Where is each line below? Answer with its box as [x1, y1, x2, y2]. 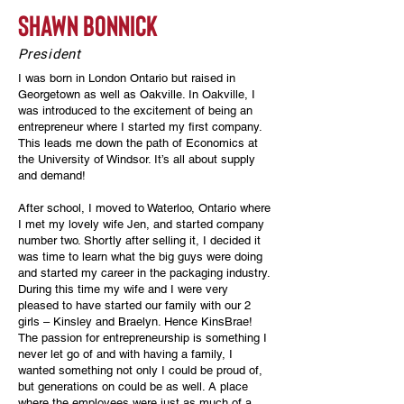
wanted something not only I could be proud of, [18, 363, 262, 377]
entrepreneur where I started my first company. [18, 120, 262, 133]
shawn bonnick [18, 7, 158, 41]
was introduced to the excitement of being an [18, 104, 252, 117]
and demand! [18, 169, 86, 182]
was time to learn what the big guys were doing [18, 250, 262, 263]
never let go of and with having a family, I [18, 347, 233, 361]
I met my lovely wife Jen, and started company [18, 217, 264, 231]
